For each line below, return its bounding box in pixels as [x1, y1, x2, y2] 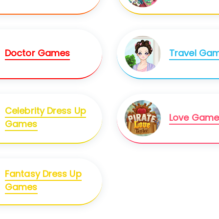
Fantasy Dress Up [5, 168, 82, 180]
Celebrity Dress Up [5, 105, 86, 117]
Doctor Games [5, 46, 70, 59]
